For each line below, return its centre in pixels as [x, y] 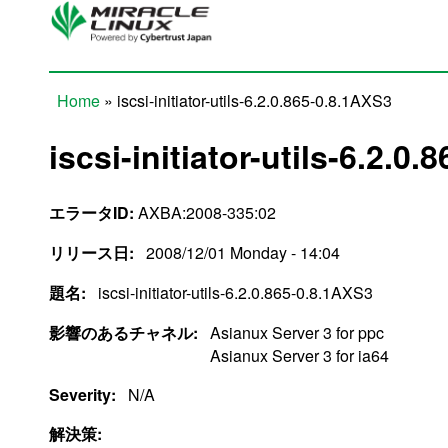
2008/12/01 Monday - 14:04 [243, 252]
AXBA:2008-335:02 [205, 212]
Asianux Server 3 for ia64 [299, 355]
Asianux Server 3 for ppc [297, 332]
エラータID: [91, 212]
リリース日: [93, 252]
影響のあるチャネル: [125, 332]
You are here [120, 125]
